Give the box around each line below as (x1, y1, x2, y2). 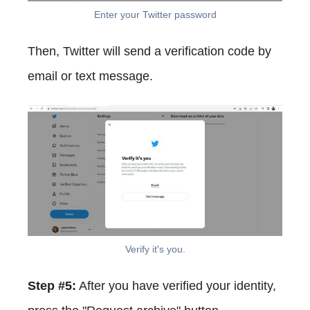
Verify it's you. (125, 243, 185, 255)
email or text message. (28, 69, 153, 83)
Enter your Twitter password (93, 8, 217, 20)
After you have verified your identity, (76, 278, 276, 293)
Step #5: (28, 278, 76, 293)
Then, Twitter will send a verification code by (28, 44, 271, 58)
